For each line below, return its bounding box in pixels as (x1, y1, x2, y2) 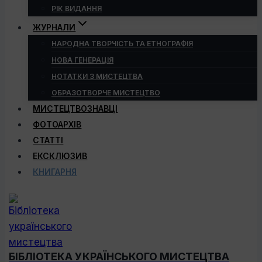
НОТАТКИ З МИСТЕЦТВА (51, 72, 143, 81)
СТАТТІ (33, 135, 64, 145)
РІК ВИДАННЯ (51, 4, 102, 13)
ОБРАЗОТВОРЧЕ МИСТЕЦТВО (51, 88, 160, 97)
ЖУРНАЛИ (33, 22, 76, 32)
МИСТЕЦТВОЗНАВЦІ (33, 104, 118, 113)
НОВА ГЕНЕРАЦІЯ (51, 56, 113, 64)
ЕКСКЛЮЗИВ (33, 151, 88, 161)
